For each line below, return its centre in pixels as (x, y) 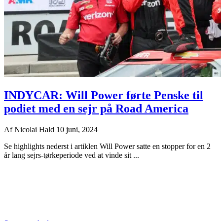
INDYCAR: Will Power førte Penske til (104, 95)
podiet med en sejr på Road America (96, 108)
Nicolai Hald (35, 129)
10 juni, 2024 (77, 129)
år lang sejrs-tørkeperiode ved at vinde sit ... (72, 155)
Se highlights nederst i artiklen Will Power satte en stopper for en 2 (107, 146)
